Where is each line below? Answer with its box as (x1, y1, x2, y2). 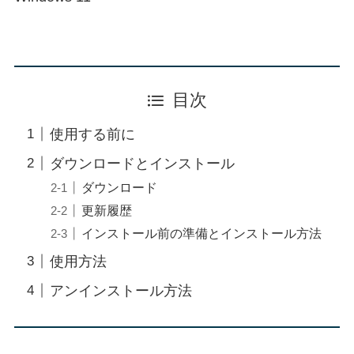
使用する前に (49, 126, 135, 142)
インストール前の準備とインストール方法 (81, 225, 322, 240)
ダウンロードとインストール (49, 155, 235, 171)
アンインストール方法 (49, 282, 192, 299)
